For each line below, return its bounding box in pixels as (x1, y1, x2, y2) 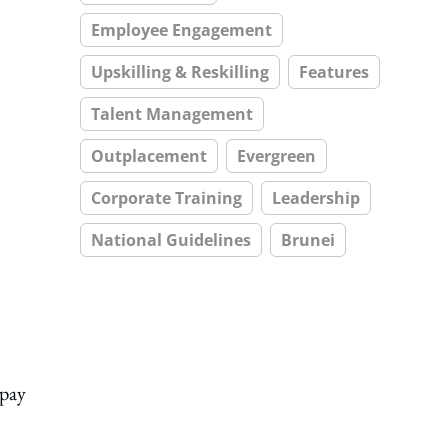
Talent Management (91, 103, 253, 125)
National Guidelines (91, 229, 251, 251)
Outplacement (91, 145, 207, 167)
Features (299, 61, 369, 83)
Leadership (272, 187, 360, 209)
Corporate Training (91, 187, 242, 209)
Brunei (281, 229, 335, 251)
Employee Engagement (91, 19, 272, 41)
